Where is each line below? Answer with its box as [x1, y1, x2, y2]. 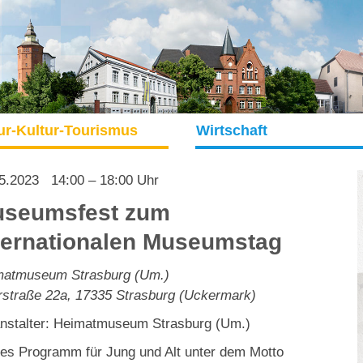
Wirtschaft [195, 122, 267, 139]
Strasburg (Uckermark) [115, 287, 256, 303]
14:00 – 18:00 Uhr [42, 172, 159, 188]
